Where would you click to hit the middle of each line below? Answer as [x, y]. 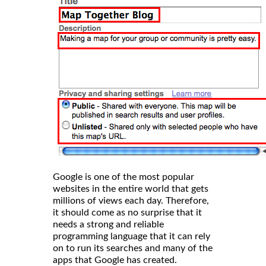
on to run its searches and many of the [133, 248]
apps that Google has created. [115, 260]
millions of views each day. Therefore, [131, 200]
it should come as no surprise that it [127, 212]
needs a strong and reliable [108, 224]
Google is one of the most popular [123, 177]
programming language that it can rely [132, 236]
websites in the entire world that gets [131, 189]
